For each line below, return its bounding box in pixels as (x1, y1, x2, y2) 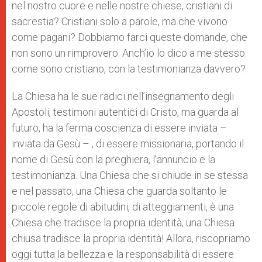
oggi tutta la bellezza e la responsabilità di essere (12, 248, 234, 260)
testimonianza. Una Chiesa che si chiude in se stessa (12, 169, 248, 181)
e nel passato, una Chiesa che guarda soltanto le (12, 185, 227, 197)
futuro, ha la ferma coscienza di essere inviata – (12, 122, 227, 134)
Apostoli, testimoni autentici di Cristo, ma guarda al (12, 106, 239, 118)
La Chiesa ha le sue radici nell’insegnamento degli (12, 90, 234, 102)
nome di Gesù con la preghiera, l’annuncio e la (12, 153, 215, 166)
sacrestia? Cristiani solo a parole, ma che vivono (12, 15, 227, 27)
